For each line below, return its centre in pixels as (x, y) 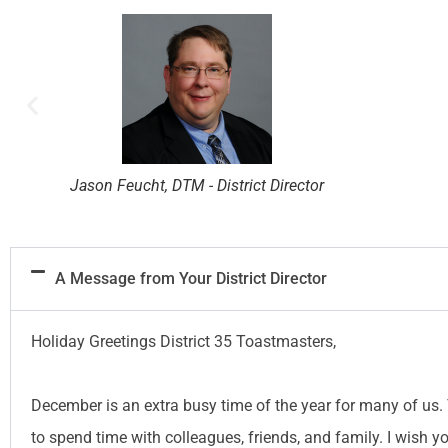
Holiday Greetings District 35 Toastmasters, (183, 341)
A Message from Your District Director (191, 278)
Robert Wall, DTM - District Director (197, 185)
